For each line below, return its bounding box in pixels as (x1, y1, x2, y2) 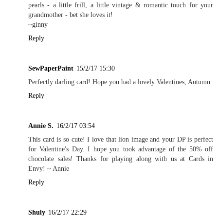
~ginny (28, 20, 48, 28)
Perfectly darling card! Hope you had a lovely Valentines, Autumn (28, 77, 210, 86)
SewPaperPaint (28, 64, 73, 72)
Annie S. (28, 121, 54, 129)
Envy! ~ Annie (28, 164, 69, 172)
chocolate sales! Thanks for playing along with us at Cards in (28, 154, 213, 163)
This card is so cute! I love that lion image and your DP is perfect (28, 135, 213, 143)
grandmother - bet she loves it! (28, 10, 113, 18)
